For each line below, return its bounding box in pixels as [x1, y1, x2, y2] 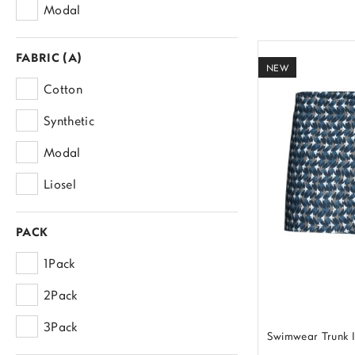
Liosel [44, 179, 76, 192]
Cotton [44, 84, 82, 97]
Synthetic [44, 116, 94, 128]
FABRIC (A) [16, 53, 82, 65]
